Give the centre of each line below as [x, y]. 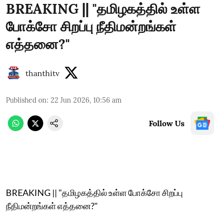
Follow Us [167, 123]
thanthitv [42, 73]
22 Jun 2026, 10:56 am [86, 100]
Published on [26, 100]
